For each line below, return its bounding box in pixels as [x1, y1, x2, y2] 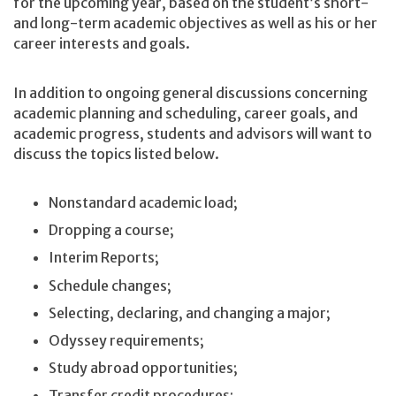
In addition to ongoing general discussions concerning [13, 83, 368, 102]
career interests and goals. [13, 34, 193, 53]
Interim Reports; [49, 248, 162, 267]
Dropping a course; [49, 221, 177, 240]
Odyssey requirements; [49, 331, 207, 349]
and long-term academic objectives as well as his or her [13, 14, 377, 33]
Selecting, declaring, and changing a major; [49, 303, 333, 322]
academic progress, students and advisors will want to [13, 124, 372, 142]
